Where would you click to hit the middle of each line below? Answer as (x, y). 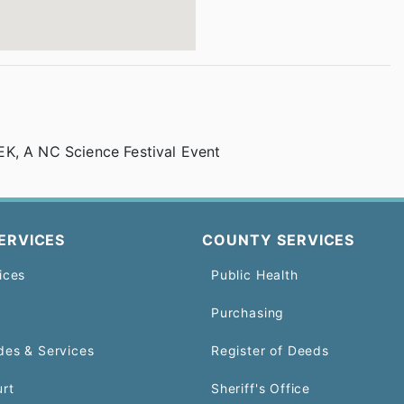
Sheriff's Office (261, 388)
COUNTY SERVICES (279, 240)
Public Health (255, 275)
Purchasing (248, 312)
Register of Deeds (270, 350)
